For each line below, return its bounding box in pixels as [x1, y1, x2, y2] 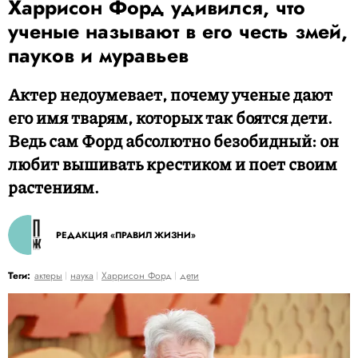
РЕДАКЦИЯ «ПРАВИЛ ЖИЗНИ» [56, 229, 196, 241]
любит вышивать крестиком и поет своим [8, 152, 337, 176]
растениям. [8, 175, 99, 199]
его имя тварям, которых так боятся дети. [8, 105, 332, 129]
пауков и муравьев [8, 41, 189, 70]
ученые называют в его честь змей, [8, 17, 348, 46]
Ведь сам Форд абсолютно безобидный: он [8, 129, 339, 153]
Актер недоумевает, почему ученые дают [8, 82, 332, 106]
